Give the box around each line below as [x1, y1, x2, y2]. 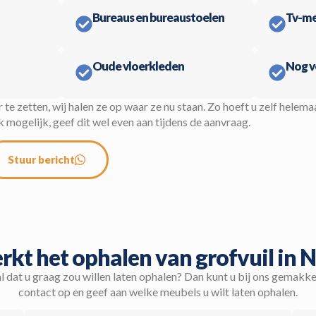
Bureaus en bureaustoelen [92, 10, 225, 25]
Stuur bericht [8, 152, 75, 166]
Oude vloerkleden [92, 59, 185, 74]
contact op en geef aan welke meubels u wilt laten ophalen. [18, 284, 298, 298]
